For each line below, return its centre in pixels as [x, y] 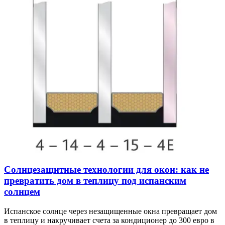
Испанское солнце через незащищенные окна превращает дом [110, 211]
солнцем [22, 192]
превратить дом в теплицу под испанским [95, 181]
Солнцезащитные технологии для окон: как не [106, 170]
